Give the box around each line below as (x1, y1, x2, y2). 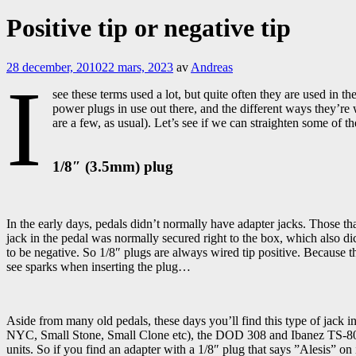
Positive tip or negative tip (6, 14, 291, 43)
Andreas (191, 60, 233, 74)
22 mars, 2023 (102, 60, 173, 74)
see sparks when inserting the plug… (6, 260, 191, 274)
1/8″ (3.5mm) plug (52, 157, 174, 175)
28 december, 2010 (6, 60, 102, 74)
